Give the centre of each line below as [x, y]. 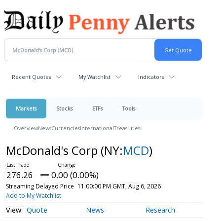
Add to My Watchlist [33, 196]
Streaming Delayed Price [40, 186]
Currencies [66, 128]
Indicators [151, 77]
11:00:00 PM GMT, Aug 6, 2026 [119, 186]
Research [160, 210]
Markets [26, 108]
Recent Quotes [31, 77]
